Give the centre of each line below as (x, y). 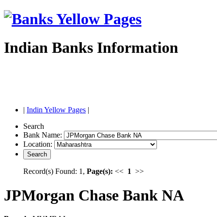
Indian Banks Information (91, 47)
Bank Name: (44, 135)
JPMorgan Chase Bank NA (94, 195)
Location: (39, 144)
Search (35, 126)
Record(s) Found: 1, (55, 171)
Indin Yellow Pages (56, 110)
